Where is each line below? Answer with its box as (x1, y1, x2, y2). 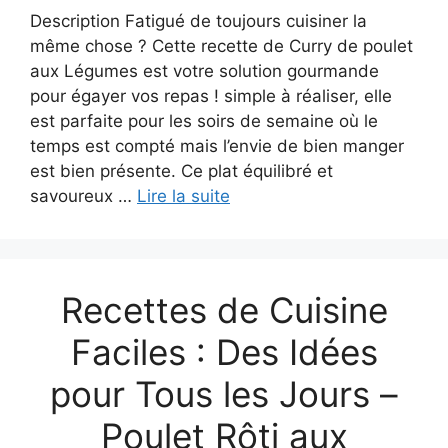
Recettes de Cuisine (60, 289, 388, 332)
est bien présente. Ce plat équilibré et (30, 161, 333, 182)
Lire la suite (137, 186, 230, 207)
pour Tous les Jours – (50, 373, 398, 416)
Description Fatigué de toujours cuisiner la (30, 11, 367, 32)
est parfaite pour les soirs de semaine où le (30, 111, 378, 132)
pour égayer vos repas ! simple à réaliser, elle (30, 86, 392, 107)
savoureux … (30, 186, 137, 207)
